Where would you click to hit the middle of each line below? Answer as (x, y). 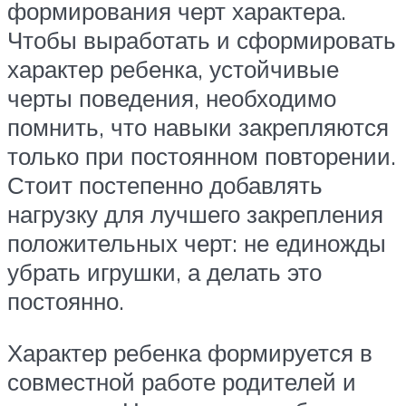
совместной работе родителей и (182, 382)
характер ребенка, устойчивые (173, 68)
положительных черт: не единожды (197, 242)
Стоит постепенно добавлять (165, 184)
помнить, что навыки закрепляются (198, 126)
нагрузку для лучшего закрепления (195, 213)
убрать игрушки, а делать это (164, 271)
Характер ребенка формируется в (190, 353)
